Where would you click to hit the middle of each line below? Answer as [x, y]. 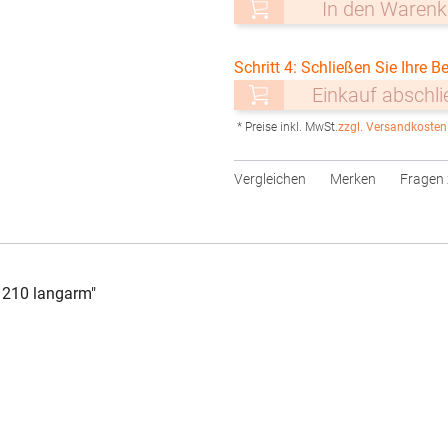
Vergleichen [270, 179]
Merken [353, 179]
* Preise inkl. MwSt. [287, 127]
